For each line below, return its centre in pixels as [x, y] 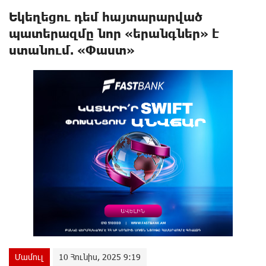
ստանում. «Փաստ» [72, 50]
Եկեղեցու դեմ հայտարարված [106, 17]
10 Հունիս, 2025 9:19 [100, 257]
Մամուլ [29, 257]
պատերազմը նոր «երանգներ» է [114, 33]
